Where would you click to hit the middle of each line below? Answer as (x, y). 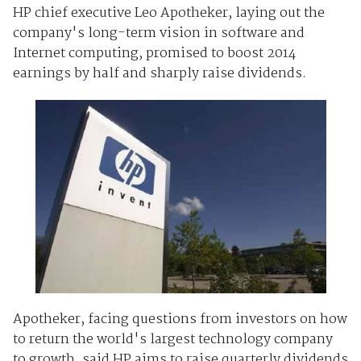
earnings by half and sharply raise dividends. (159, 73)
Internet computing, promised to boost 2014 (154, 53)
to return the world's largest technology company (172, 339)
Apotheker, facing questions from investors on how (180, 319)
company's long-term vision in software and (158, 33)
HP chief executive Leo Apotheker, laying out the (168, 13)
